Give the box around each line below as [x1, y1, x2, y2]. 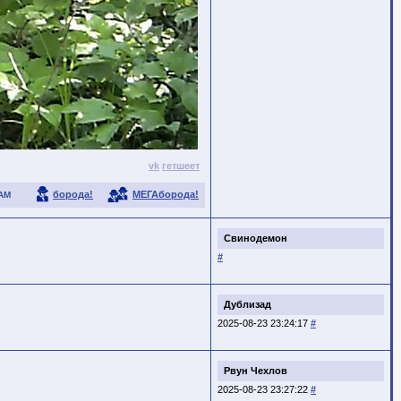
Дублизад [224, 298, 271, 310]
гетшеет [162, 160, 200, 171]
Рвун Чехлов [224, 364, 287, 376]
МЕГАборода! [132, 189, 199, 200]
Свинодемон [224, 232, 287, 243]
